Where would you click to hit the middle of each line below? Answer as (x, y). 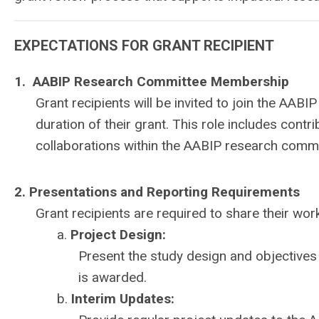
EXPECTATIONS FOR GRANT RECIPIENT (144, 46)
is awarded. (113, 277)
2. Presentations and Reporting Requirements (157, 192)
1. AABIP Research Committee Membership (153, 82)
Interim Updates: (125, 299)
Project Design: (120, 235)
